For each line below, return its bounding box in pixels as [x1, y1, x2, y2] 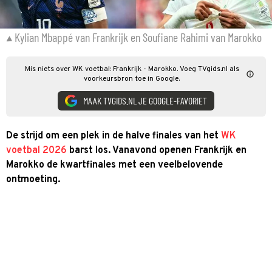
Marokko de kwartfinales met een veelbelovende [6, 158, 223, 171]
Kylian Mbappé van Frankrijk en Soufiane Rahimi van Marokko [15, 29, 262, 44]
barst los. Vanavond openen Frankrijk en [67, 144, 246, 157]
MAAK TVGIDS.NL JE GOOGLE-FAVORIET [83, 95, 207, 106]
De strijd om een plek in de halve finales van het [6, 129, 221, 142]
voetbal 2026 [6, 144, 67, 157]
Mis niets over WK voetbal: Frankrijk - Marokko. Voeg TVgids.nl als [24, 64, 239, 74]
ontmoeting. [6, 173, 60, 186]
